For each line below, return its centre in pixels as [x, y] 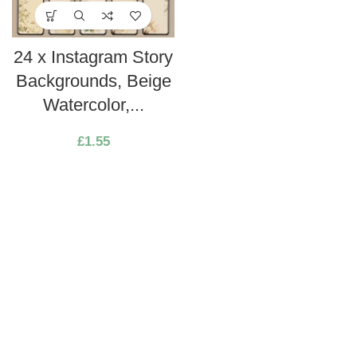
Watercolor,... [93, 105]
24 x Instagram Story [93, 57]
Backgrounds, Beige [93, 81]
